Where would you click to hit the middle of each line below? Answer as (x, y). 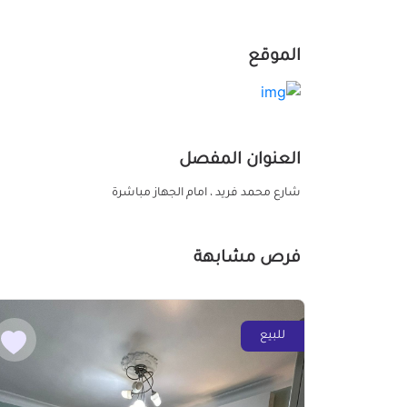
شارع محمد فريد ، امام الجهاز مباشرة (206, 193)
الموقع (274, 57)
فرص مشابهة (247, 258)
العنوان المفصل (240, 160)
